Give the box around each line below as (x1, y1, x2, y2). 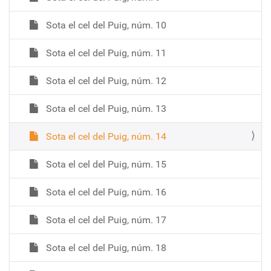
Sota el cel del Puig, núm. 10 (44, 19, 166, 31)
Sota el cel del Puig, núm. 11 (44, 47, 166, 59)
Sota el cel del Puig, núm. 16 (44, 186, 166, 198)
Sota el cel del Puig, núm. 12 (44, 74, 166, 87)
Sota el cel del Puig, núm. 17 (44, 214, 166, 226)
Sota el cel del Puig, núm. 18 (44, 241, 166, 253)
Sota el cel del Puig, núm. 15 (44, 158, 166, 170)
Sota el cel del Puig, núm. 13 (44, 102, 166, 114)
